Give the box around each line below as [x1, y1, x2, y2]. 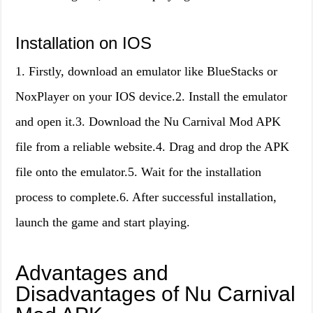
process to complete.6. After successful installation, [15, 190, 277, 204]
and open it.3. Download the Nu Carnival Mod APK [15, 115, 282, 129]
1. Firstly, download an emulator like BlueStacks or [15, 64, 278, 78]
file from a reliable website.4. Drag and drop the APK [15, 140, 290, 154]
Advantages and [15, 261, 169, 284]
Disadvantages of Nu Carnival [15, 282, 296, 305]
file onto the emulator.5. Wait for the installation [15, 165, 262, 179]
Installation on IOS [15, 34, 152, 52]
